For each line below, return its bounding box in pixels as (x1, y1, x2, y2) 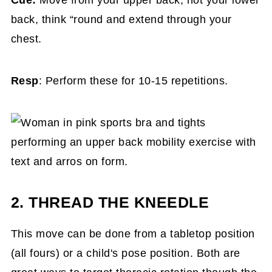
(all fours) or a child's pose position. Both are (10, 247, 240, 259)
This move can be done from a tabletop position (10, 228, 255, 240)
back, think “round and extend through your (10, 13, 232, 25)
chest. (10, 33, 42, 45)
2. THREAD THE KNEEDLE (10, 194, 209, 211)
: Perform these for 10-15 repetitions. (38, 75, 228, 87)
